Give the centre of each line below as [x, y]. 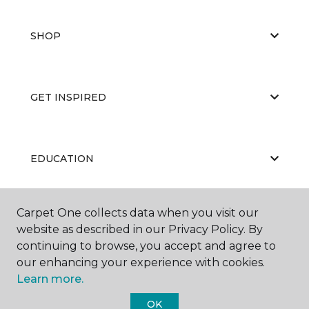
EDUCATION [62, 158]
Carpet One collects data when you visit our [138, 213]
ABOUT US [57, 220]
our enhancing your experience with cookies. [141, 262]
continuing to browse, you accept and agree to [146, 246]
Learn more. [50, 279]
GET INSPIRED [68, 97]
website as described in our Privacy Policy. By [140, 229]
